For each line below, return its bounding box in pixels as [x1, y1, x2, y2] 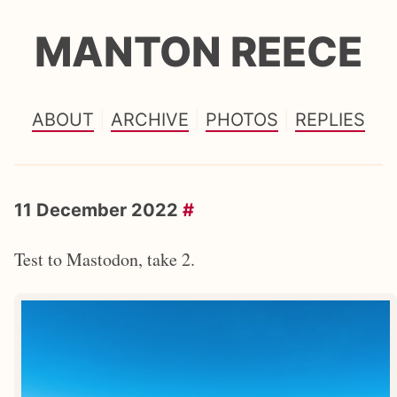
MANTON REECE [35, 26, 362, 76]
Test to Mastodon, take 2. [14, 246, 195, 271]
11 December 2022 [14, 198, 183, 221]
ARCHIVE [111, 108, 189, 130]
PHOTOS [206, 108, 278, 130]
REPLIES [295, 108, 365, 130]
